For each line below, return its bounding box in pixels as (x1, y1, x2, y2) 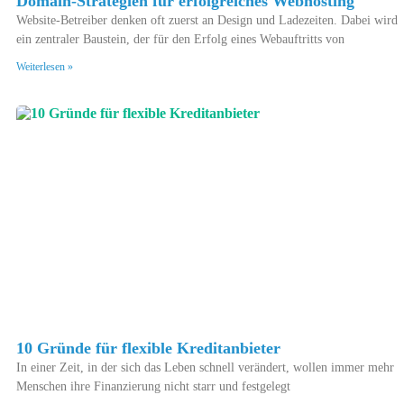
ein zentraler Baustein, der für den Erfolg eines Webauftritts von (16, 32, 344, 47)
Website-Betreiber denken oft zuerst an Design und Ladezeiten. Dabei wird (16, 14, 398, 28)
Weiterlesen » (16, 60, 73, 74)
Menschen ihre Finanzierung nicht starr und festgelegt (16, 380, 290, 394)
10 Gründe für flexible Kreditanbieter (16, 339, 280, 358)
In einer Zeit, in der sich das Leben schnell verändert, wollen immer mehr (16, 361, 394, 375)
